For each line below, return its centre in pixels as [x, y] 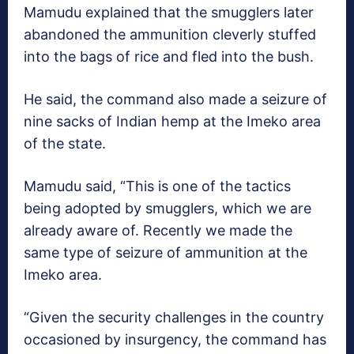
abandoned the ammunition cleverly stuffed [170, 35]
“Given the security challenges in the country [174, 318]
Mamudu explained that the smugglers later [169, 13]
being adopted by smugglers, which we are [168, 209]
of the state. [65, 144]
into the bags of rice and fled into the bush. [169, 57]
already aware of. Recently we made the [158, 231]
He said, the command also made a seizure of [175, 100]
